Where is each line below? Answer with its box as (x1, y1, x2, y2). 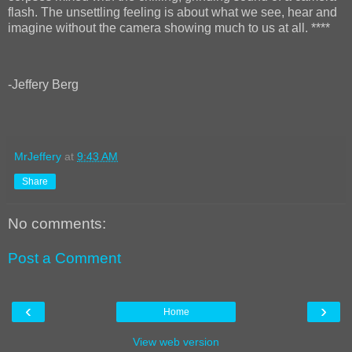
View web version (133, 335, 219, 349)
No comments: (8, 215, 106, 233)
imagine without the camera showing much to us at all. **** (8, 20, 330, 35)
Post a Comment (8, 250, 121, 266)
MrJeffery (14, 150, 61, 163)
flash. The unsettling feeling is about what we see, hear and (8, 5, 337, 19)
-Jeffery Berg (8, 77, 79, 91)
